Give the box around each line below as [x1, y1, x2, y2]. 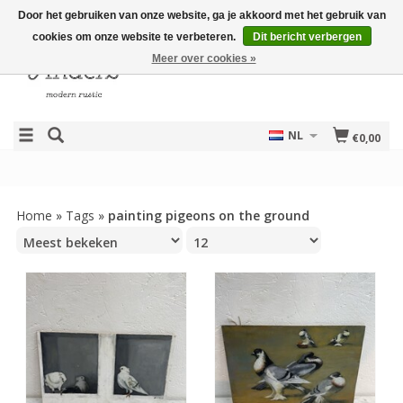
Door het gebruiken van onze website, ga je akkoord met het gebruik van [17, 9, 386, 22]
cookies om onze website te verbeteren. [31, 31, 238, 43]
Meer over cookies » [151, 52, 256, 65]
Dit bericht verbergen [252, 31, 362, 43]
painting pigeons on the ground [108, 207, 309, 224]
